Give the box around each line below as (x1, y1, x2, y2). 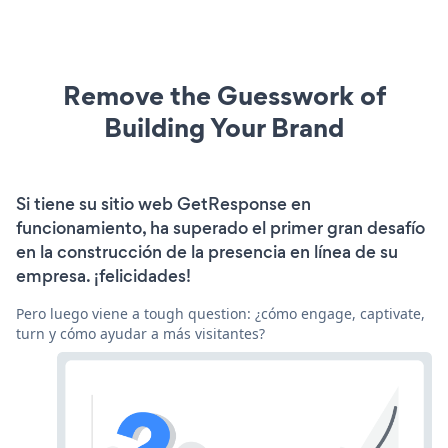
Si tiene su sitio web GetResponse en (16, 191, 311, 216)
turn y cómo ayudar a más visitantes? (16, 323, 265, 343)
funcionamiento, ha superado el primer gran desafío (16, 215, 425, 240)
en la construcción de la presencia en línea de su (16, 239, 398, 264)
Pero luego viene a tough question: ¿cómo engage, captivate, (16, 303, 425, 323)
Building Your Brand (104, 108, 344, 146)
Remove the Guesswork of (62, 76, 386, 114)
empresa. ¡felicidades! (16, 263, 191, 288)
